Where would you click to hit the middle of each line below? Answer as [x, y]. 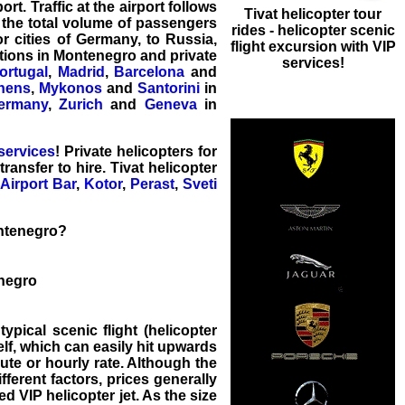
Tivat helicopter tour [313, 14]
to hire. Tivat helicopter [136, 167]
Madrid [81, 71]
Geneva [170, 104]
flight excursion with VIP [313, 47]
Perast [153, 184]
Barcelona [150, 71]
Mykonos [70, 88]
